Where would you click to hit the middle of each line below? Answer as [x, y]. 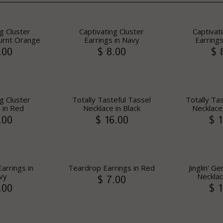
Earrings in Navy [111, 40]
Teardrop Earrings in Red [111, 168]
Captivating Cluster [111, 31]
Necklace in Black [111, 108]
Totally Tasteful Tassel [111, 100]
